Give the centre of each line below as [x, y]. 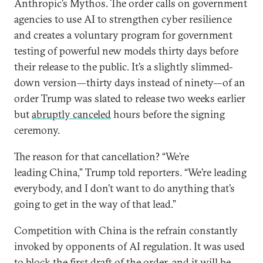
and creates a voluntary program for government [123, 35]
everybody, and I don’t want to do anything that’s [124, 188]
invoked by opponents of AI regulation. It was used [129, 246]
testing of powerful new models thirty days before [126, 51]
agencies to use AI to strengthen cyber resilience [123, 19]
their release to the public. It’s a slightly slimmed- [124, 67]
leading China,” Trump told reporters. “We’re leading [130, 172]
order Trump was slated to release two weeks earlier [130, 98]
